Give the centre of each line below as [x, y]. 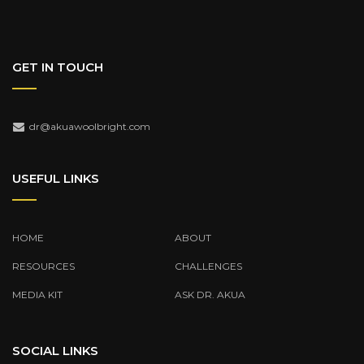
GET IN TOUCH [58, 67]
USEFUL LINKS [56, 178]
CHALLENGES [208, 266]
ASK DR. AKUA [210, 294]
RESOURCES [43, 266]
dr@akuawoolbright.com [90, 126]
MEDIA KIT [37, 294]
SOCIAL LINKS [55, 350]
